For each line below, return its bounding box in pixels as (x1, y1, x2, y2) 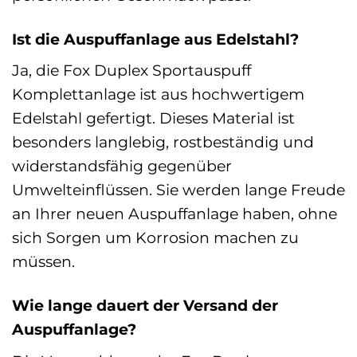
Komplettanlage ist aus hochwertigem (12, 84, 304, 104)
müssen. (12, 252, 75, 272)
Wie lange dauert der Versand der (12, 296, 278, 316)
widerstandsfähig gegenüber (12, 156, 232, 176)
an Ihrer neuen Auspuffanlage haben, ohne (12, 204, 337, 224)
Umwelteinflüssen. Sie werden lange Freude (12, 180, 345, 200)
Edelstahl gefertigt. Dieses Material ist (12, 108, 295, 128)
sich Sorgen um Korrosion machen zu (12, 228, 299, 248)
